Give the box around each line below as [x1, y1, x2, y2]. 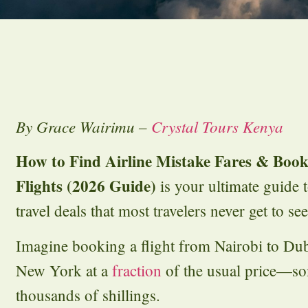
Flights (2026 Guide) [16, 174, 156, 198]
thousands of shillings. [16, 284, 160, 305]
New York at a [16, 259, 112, 280]
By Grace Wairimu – [16, 115, 151, 137]
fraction [112, 259, 166, 280]
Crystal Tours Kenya [151, 115, 283, 137]
